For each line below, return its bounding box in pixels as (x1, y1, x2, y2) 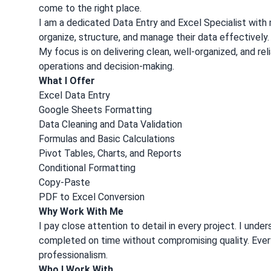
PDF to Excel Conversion (39, 191, 145, 203)
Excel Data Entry (39, 90, 110, 102)
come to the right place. (39, 2, 142, 15)
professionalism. (39, 249, 108, 261)
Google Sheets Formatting (39, 104, 152, 116)
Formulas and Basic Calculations (39, 133, 175, 145)
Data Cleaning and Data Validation (39, 119, 182, 131)
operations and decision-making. (39, 60, 174, 73)
